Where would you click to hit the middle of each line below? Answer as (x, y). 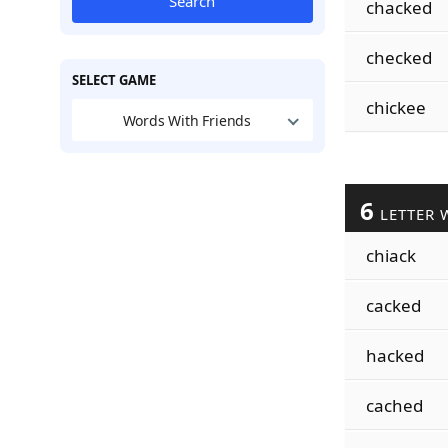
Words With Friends (187, 120)
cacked (393, 305)
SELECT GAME (113, 80)
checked (398, 57)
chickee (395, 107)
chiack (390, 255)
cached (394, 405)
